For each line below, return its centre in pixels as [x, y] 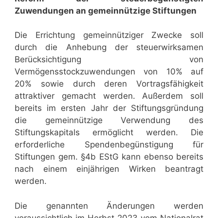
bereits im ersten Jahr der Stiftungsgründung [109, 108]
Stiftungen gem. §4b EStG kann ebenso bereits [109, 157]
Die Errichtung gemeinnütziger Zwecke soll [109, 35]
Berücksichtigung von [109, 60]
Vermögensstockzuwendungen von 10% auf [109, 72]
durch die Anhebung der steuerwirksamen [109, 47]
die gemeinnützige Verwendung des [109, 120]
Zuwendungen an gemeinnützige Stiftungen [106, 10]
